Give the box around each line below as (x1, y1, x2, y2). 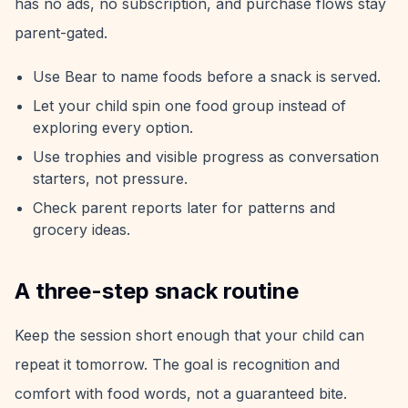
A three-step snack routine (15, 278, 299, 304)
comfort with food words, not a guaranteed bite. (15, 384, 347, 403)
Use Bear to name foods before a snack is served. (33, 67, 381, 86)
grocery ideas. (33, 220, 130, 239)
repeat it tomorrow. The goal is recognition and (15, 355, 340, 373)
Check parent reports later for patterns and (33, 199, 335, 217)
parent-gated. (15, 24, 107, 42)
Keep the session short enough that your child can (15, 326, 364, 344)
